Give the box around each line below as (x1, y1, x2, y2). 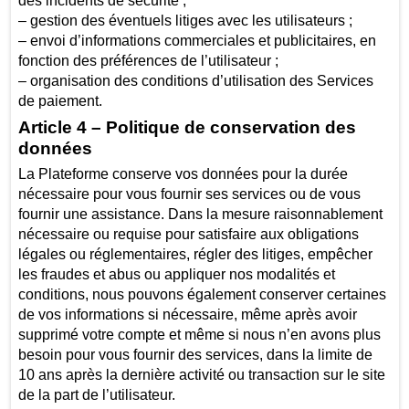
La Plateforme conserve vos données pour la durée (17, 165, 348, 182)
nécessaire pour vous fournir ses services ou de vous (17, 185, 361, 202)
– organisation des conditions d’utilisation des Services (17, 73, 373, 89)
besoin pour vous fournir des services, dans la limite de (17, 346, 372, 362)
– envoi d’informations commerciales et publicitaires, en (17, 33, 376, 49)
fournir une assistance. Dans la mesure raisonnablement (17, 205, 383, 222)
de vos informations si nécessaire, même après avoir (17, 306, 357, 322)
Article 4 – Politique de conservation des (17, 118, 356, 138)
